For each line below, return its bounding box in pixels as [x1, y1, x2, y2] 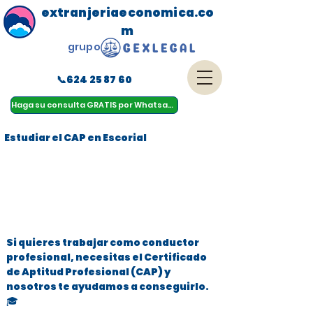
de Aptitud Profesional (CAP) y [6, 265, 170, 279]
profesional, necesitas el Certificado [6, 250, 207, 264]
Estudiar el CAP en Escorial [4, 131, 147, 145]
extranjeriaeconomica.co [41, 4, 214, 21]
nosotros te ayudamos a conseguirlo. [6, 279, 209, 293]
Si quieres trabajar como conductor [6, 235, 199, 249]
